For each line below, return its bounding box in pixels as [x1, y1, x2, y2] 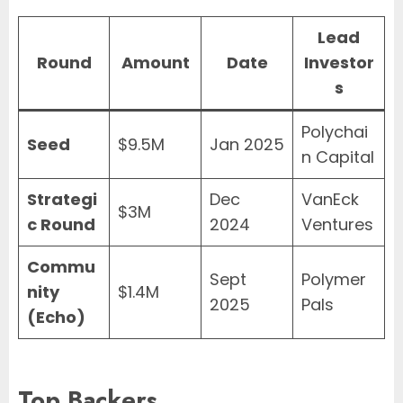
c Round [27, 213, 95, 237]
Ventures [301, 213, 373, 237]
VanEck [301, 188, 359, 211]
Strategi [27, 188, 97, 211]
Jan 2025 [210, 133, 284, 157]
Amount [121, 51, 190, 75]
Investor [303, 51, 374, 75]
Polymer [301, 268, 366, 291]
